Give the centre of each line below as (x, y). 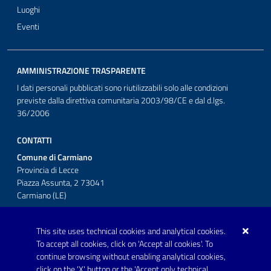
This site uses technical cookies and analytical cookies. (131, 231)
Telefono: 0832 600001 (59, 218)
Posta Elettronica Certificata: (67, 243)
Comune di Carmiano (54, 158)
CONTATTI (34, 141)
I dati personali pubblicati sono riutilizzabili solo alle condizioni (122, 88)
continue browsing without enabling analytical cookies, (131, 256)
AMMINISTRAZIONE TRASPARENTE (81, 71)
